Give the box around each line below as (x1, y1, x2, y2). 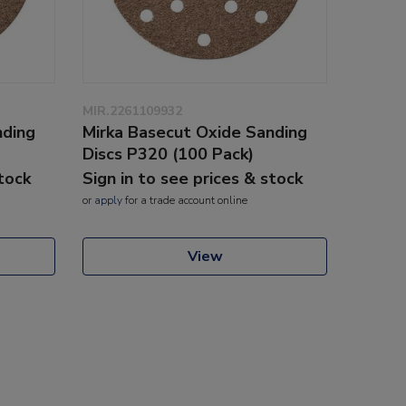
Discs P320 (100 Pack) (82, 142, 254, 165)
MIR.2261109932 (82, 101, 182, 120)
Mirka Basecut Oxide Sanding (82, 121, 307, 143)
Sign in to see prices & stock (82, 167, 303, 189)
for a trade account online (122, 192, 247, 208)
